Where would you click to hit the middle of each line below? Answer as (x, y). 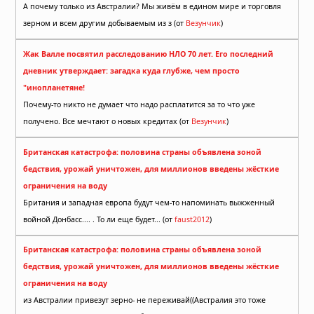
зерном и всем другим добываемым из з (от (104, 23)
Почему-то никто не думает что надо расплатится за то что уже (139, 105)
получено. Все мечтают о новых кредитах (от (185, 122)
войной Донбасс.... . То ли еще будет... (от (99, 219)
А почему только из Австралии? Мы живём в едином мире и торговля (152, 7)
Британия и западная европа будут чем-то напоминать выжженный (149, 202)
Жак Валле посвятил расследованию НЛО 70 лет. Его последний (148, 54)
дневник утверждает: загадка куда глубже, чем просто (131, 71)
